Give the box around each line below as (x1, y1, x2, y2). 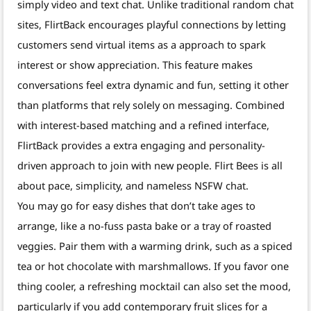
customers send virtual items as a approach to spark (17, 37, 266, 52)
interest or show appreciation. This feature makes (17, 58, 253, 72)
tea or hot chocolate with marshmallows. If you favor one (17, 259, 289, 274)
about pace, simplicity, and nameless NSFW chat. (17, 178, 249, 193)
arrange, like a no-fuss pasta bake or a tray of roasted (17, 219, 271, 233)
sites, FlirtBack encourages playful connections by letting (17, 17, 286, 32)
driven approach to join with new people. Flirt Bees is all (17, 158, 283, 173)
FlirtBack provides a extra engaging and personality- (17, 138, 265, 153)
